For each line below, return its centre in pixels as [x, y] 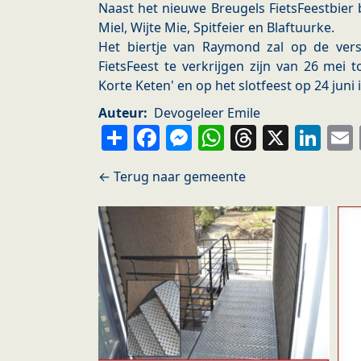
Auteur [121, 113]
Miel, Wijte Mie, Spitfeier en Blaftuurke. [216, 28]
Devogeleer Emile [207, 113]
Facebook [220, 137]
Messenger [263, 137]
